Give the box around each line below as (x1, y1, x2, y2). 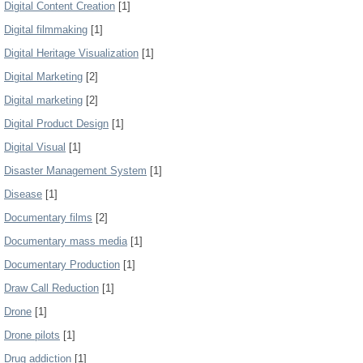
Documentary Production (4, 258, 120, 271)
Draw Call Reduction (4, 282, 99, 294)
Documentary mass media (4, 235, 127, 247)
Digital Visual (4, 141, 66, 153)
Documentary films (4, 211, 92, 224)
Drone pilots (4, 329, 60, 341)
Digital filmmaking (4, 23, 88, 36)
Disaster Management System (4, 164, 147, 177)
